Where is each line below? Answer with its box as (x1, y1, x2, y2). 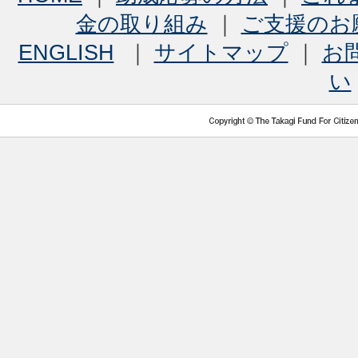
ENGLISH (18, 41, 114, 65)
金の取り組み (75, 12, 208, 36)
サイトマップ (153, 41, 288, 65)
